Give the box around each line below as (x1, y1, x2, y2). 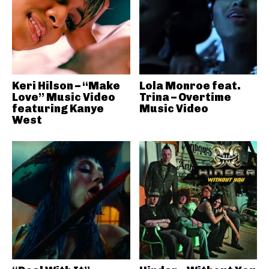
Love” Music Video (12, 91, 115, 104)
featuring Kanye (12, 102, 104, 115)
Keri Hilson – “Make (12, 79, 120, 92)
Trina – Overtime (139, 91, 231, 104)
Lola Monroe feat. (139, 79, 241, 92)
